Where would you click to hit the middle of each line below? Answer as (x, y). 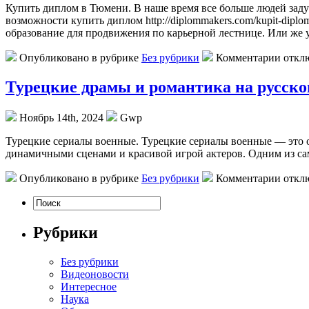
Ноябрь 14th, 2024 (61, 117)
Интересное (89, 287)
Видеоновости (95, 275)
